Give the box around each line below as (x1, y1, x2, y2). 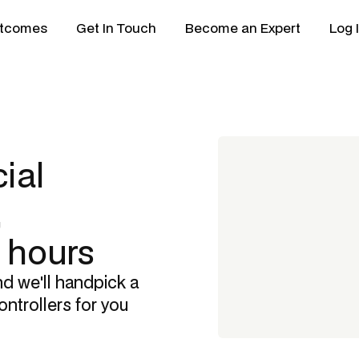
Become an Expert (185, 18, 301, 37)
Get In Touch (76, 18, 156, 37)
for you (71, 293, 128, 316)
